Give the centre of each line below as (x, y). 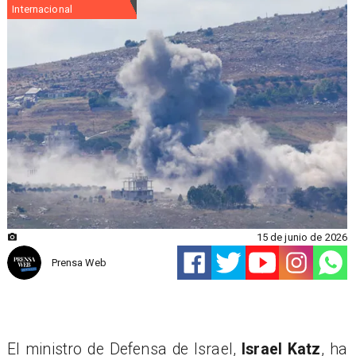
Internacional (42, 10)
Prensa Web (79, 263)
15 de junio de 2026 (302, 237)
